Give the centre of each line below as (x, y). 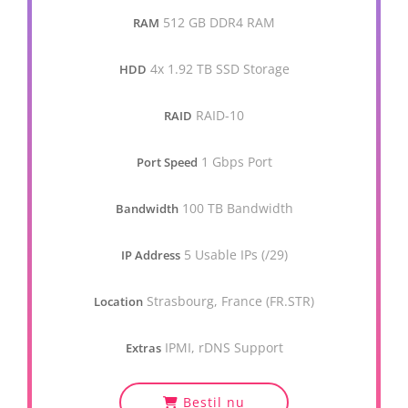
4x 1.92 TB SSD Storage (219, 69)
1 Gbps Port (236, 162)
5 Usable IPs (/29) (235, 255)
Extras (143, 348)
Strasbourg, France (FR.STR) (230, 301)
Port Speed (167, 162)
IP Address (150, 255)
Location (118, 301)
